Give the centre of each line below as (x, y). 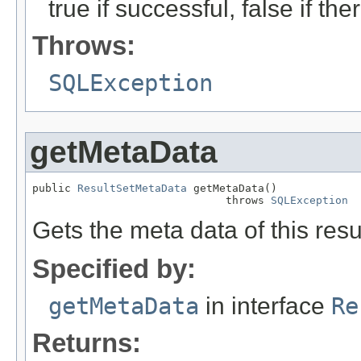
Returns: (87, 343)
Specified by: (114, 269)
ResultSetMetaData (132, 189)
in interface (265, 306)
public (55, 189)
